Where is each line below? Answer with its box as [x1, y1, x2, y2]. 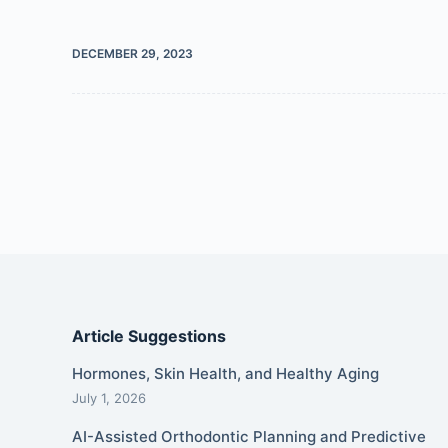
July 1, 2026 [72, 389, 146, 406]
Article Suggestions [72, 326, 226, 346]
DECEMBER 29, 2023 [72, 46, 193, 61]
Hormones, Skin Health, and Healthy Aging [72, 363, 379, 383]
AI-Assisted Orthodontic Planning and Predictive [72, 426, 426, 446]
